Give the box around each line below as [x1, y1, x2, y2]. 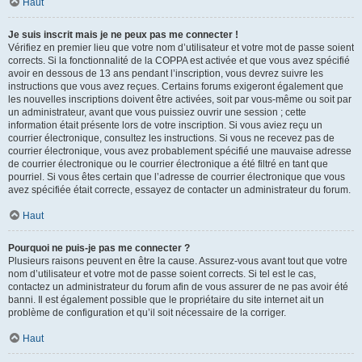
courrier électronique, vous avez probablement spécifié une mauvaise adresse [8, 145, 351, 157]
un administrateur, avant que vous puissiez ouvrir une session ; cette [8, 107, 306, 118]
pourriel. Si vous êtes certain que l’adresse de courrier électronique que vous [8, 171, 345, 183]
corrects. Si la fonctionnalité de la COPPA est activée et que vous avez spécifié [8, 55, 350, 66]
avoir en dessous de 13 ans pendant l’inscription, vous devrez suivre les [8, 68, 323, 79]
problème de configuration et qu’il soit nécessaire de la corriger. [8, 307, 286, 318]
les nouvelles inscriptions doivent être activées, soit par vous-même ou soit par [8, 94, 351, 105]
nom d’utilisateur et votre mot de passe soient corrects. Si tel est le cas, [8, 268, 316, 280]
